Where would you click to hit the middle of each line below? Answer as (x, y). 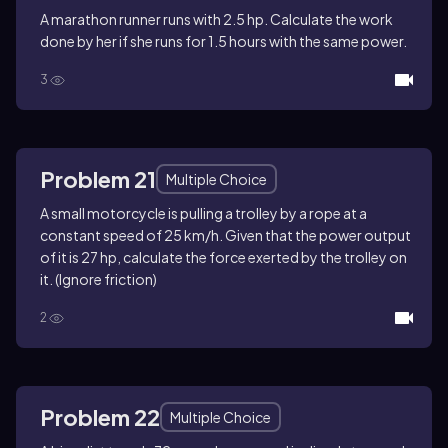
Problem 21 (98, 179)
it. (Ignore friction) (98, 279)
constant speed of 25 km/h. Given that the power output (225, 235)
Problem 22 (100, 417)
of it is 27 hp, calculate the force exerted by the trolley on (223, 257)
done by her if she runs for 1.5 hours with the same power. (223, 41)
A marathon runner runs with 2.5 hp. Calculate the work (216, 19)
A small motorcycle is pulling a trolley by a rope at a (203, 213)
